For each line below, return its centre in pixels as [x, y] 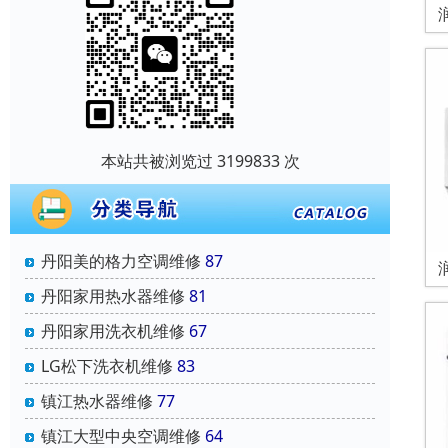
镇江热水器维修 [97, 400]
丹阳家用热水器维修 [113, 295]
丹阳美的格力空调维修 [121, 260]
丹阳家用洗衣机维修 [113, 330]
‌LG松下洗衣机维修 [107, 365]
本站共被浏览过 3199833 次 [200, 160]
